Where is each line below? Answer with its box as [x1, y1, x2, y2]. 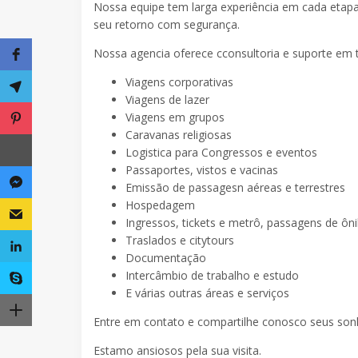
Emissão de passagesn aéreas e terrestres [125, 179, 345, 195]
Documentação [125, 249, 206, 265]
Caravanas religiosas [125, 126, 232, 142]
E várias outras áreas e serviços [125, 284, 289, 300]
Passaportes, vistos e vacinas [125, 161, 278, 177]
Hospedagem [125, 197, 195, 213]
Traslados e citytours [125, 232, 234, 248]
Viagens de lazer [125, 91, 209, 107]
